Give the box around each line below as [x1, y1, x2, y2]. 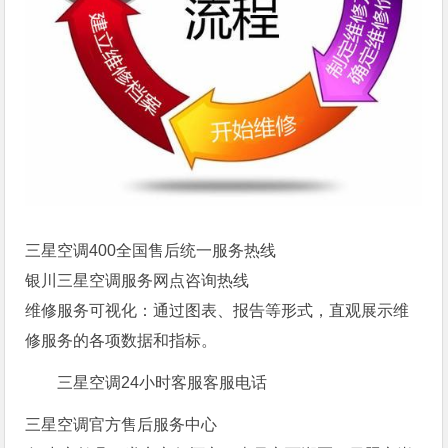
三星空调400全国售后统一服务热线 [25, 242, 277, 260]
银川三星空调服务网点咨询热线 [25, 272, 250, 290]
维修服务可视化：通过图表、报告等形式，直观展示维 [25, 302, 410, 320]
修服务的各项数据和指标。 [25, 332, 218, 350]
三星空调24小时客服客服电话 [57, 374, 268, 392]
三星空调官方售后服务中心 [25, 416, 218, 434]
